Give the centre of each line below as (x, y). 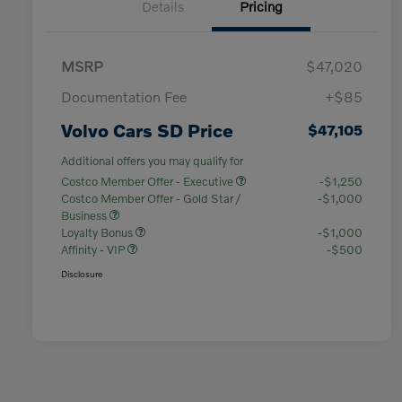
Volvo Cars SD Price (147, 131)
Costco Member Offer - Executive (149, 182)
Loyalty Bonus (98, 233)
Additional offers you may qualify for (152, 161)
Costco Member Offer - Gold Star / (151, 199)
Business (85, 216)
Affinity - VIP (94, 250)
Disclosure (82, 274)
